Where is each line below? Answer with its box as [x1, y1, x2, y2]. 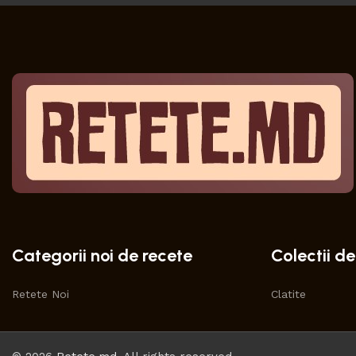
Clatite [270, 288, 306, 301]
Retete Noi [12, 288, 69, 301]
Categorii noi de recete [12, 245, 192, 267]
